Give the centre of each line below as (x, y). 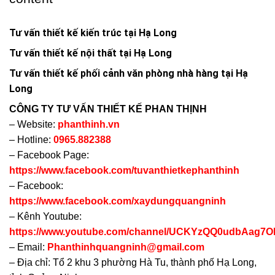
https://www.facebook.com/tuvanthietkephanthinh (124, 171)
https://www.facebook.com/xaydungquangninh (118, 201)
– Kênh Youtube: (45, 217)
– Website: (33, 125)
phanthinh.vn (89, 125)
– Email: (28, 247)
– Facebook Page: (49, 155)
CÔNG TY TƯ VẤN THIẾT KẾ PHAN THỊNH (108, 109)
